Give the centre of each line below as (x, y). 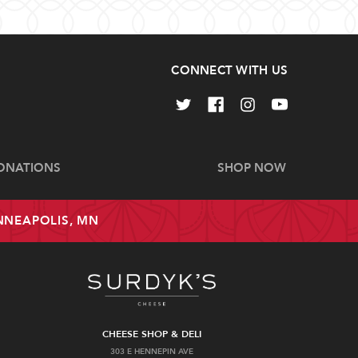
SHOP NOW (252, 168)
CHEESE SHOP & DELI (152, 334)
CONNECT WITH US (229, 70)
